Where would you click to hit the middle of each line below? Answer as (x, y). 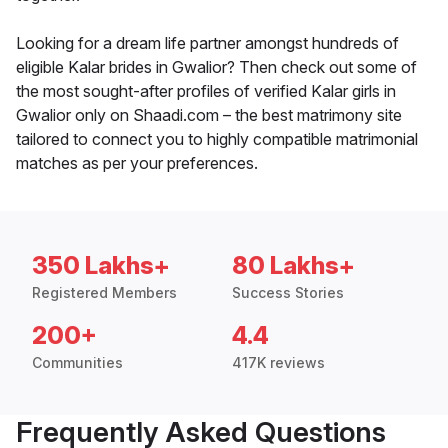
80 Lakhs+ (293, 266)
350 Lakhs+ (101, 266)
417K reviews (278, 363)
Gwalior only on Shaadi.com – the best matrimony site (209, 115)
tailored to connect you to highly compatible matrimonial (217, 139)
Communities (77, 363)
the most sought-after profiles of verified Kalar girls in (206, 91)
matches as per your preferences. (137, 163)
